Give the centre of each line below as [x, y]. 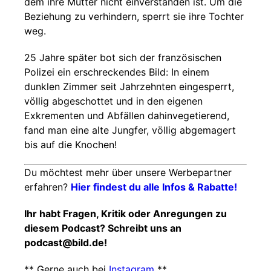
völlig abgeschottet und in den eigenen [113, 101]
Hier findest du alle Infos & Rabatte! [154, 187]
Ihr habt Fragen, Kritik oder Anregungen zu [126, 214]
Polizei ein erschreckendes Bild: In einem [117, 72]
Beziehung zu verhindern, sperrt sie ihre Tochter [134, 16]
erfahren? [47, 187]
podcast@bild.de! [66, 243]
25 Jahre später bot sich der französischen [123, 57]
